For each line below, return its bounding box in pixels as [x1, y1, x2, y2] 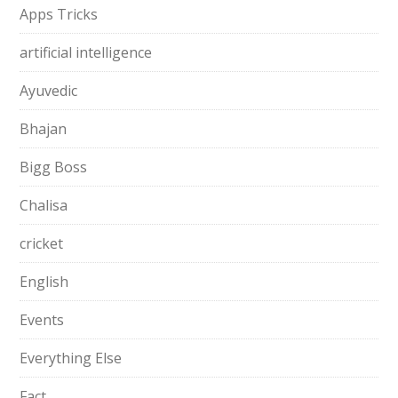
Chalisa [20, 195, 68, 215]
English [20, 272, 69, 291]
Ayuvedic [20, 81, 78, 100]
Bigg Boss [20, 157, 88, 177]
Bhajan [20, 119, 68, 139]
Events [20, 310, 65, 330]
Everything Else [20, 348, 123, 368]
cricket [20, 234, 64, 253]
